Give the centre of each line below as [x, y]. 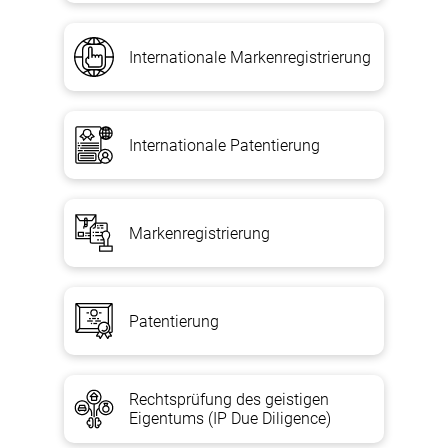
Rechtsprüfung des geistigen [229, 399]
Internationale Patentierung [224, 145]
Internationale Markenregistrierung [250, 57]
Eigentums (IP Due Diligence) [230, 418]
